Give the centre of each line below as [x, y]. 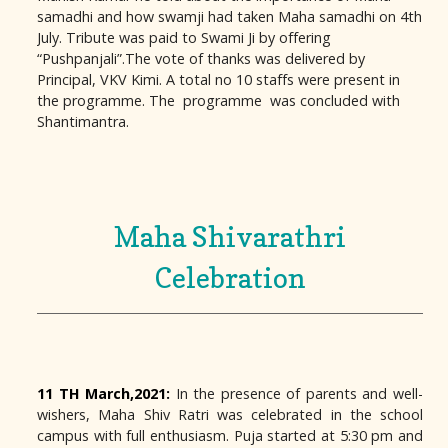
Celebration [230, 278]
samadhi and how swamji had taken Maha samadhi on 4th [229, 17]
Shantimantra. [83, 122]
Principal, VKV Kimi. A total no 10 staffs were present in [218, 80]
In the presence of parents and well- [297, 394]
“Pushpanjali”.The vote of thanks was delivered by [201, 59]
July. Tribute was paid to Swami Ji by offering [184, 38]
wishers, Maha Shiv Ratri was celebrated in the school [230, 415]
